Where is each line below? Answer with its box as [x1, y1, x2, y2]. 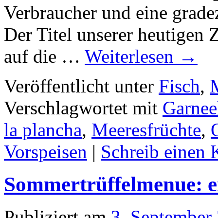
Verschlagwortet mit [4, 97, 158, 118]
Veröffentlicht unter [4, 75, 154, 96]
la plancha [4, 119, 82, 140]
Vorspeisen [4, 141, 87, 162]
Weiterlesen [85, 45, 179, 67]
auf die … [4, 45, 85, 67]
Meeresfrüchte [91, 119, 201, 140]
